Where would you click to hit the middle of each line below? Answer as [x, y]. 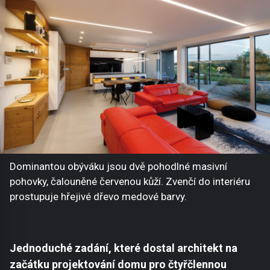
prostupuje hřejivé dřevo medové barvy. [98, 197]
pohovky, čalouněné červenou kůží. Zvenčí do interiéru [130, 182]
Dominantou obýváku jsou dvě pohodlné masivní [118, 167]
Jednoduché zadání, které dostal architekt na [124, 248]
